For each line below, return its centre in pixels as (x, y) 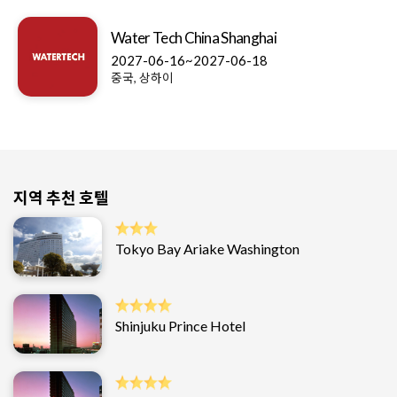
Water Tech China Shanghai (194, 38)
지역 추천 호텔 (61, 198)
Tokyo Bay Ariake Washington (207, 248)
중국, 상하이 (142, 78)
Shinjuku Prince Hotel (180, 325)
